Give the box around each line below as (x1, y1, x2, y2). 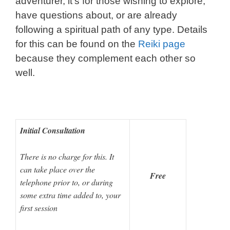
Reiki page (138, 39, 185, 50)
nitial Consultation (23, 125, 85, 137)
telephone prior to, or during (20, 176, 113, 187)
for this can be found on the (15, 39, 138, 50)
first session (20, 202, 57, 213)
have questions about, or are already (15, 10, 177, 21)
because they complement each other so (15, 53, 196, 64)
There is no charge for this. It (20, 150, 114, 162)
